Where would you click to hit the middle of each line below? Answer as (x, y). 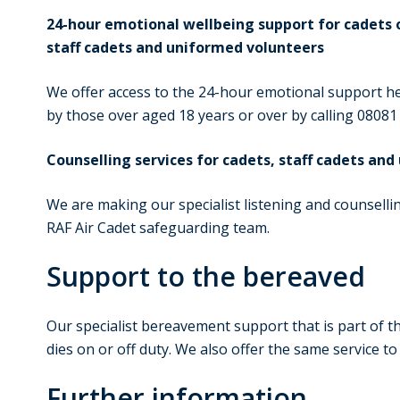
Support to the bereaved (206, 277)
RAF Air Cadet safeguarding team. (158, 228)
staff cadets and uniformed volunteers (185, 48)
